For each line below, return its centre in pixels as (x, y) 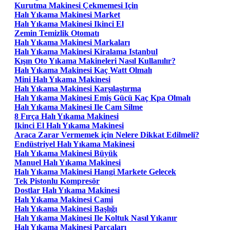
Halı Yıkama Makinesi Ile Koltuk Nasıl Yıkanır (96, 218)
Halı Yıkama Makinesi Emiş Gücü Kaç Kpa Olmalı (102, 98)
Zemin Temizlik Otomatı (57, 33)
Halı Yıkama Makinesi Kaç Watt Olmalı (83, 70)
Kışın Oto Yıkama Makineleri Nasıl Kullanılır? (95, 61)
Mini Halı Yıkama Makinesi (62, 79)
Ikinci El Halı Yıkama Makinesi (69, 125)
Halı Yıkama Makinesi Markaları (72, 42)
